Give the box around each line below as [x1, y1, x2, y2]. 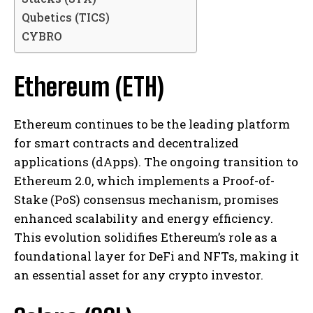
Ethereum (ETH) [14, 71, 164, 102]
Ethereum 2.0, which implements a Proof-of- [14, 172, 275, 189]
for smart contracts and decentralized [14, 134, 239, 151]
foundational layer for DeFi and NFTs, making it [14, 247, 299, 264]
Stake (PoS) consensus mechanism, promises [14, 191, 279, 208]
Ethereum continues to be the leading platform [14, 115, 290, 132]
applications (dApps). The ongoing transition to [14, 153, 298, 170]
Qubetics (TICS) [22, 9, 110, 24]
